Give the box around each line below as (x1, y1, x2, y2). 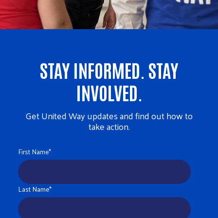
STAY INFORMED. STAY (40, 57, 178, 81)
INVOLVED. (75, 79, 143, 104)
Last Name (18, 182, 50, 195)
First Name (18, 145, 49, 158)
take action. (88, 118, 130, 134)
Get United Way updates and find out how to (25, 107, 193, 124)
